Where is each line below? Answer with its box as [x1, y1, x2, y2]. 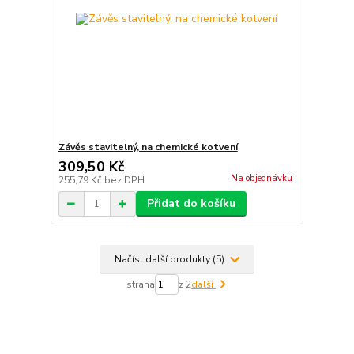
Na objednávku [230, 172, 292, 185]
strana [126, 277, 155, 291]
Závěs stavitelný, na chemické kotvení [58, 141, 238, 153]
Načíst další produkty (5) [114, 252, 227, 265]
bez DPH [104, 174, 145, 186]
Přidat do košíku [146, 196, 235, 211]
